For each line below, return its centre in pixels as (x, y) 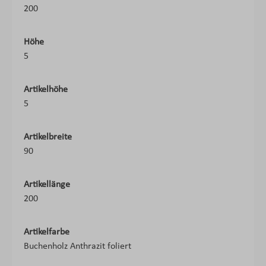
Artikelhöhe (46, 90)
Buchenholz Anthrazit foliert (77, 246)
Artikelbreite (48, 137)
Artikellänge (47, 185)
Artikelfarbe (47, 232)
